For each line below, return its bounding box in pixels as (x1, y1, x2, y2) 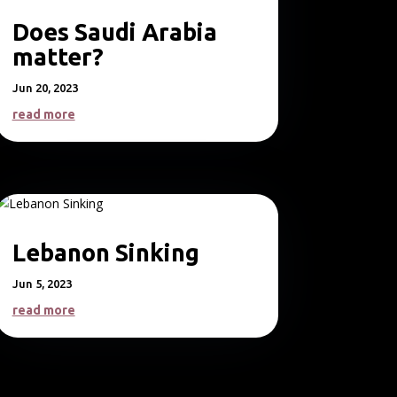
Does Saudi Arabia (12, 19, 217, 46)
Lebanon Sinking (12, 239, 199, 267)
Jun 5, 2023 (12, 277, 72, 291)
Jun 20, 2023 (12, 82, 78, 95)
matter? (12, 43, 104, 71)
